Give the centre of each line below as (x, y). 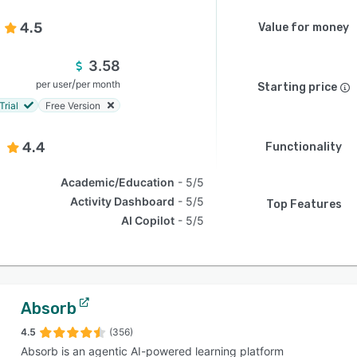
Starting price (297, 87)
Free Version (73, 105)
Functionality (304, 147)
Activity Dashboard (123, 201)
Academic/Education (118, 182)
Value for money (304, 27)
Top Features (304, 204)
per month (98, 84)
